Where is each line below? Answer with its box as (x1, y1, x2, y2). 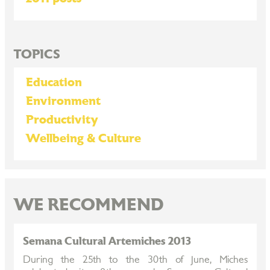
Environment (25, 95, 101, 107)
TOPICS (13, 48, 60, 61)
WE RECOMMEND (13, 197, 163, 214)
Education (25, 77, 82, 89)
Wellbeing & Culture (25, 133, 141, 145)
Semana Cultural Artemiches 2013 (22, 236, 191, 247)
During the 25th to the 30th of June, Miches (22, 255, 248, 265)
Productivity (25, 114, 98, 126)
